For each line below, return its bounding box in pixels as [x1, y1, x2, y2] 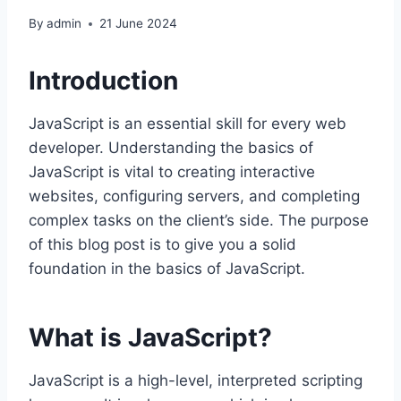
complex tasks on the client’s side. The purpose [29, 211, 369, 230]
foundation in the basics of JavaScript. [29, 260, 305, 278]
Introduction [29, 65, 178, 97]
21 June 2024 [99, 16, 178, 31]
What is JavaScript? [29, 322, 272, 354]
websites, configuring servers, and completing [29, 187, 360, 206]
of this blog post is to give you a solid [29, 235, 296, 254]
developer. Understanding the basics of [29, 139, 313, 158]
